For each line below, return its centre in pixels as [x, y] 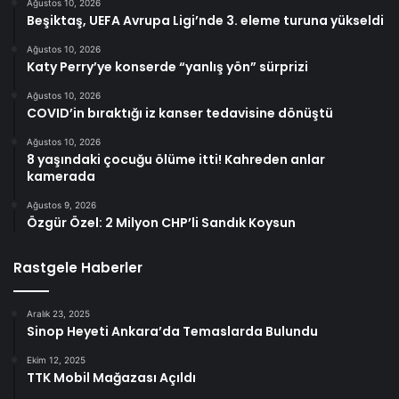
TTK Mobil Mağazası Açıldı [111, 378]
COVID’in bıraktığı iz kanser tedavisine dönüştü [180, 114]
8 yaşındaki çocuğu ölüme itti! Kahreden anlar [176, 160]
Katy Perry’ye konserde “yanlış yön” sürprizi [167, 67]
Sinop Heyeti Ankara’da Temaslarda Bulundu [172, 332]
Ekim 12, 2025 [56, 360]
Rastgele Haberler [78, 268]
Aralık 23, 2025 [58, 314]
